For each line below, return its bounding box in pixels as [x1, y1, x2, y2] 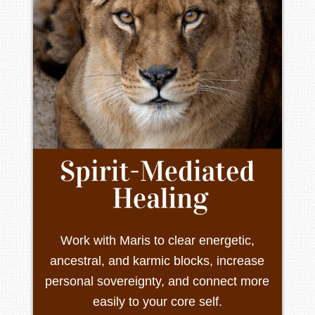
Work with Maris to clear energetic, [60, 233, 255, 248]
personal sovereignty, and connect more [45, 274, 270, 289]
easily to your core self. [92, 295, 222, 309]
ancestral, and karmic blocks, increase [50, 254, 265, 269]
